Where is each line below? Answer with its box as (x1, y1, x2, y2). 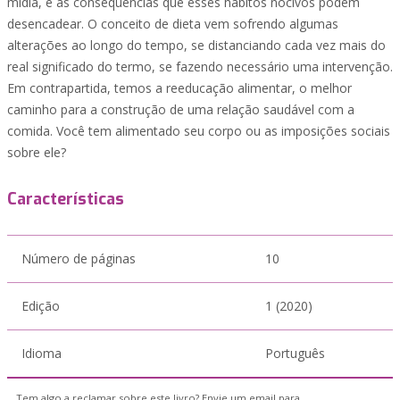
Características (7, 188, 124, 210)
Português (265, 345, 325, 362)
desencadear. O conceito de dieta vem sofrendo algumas (7, 15, 338, 32)
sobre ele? (7, 144, 66, 161)
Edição (21, 297, 60, 314)
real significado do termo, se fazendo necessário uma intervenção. (7, 58, 393, 75)
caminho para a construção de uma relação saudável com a (7, 101, 354, 118)
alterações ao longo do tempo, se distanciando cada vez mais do (7, 37, 386, 54)
